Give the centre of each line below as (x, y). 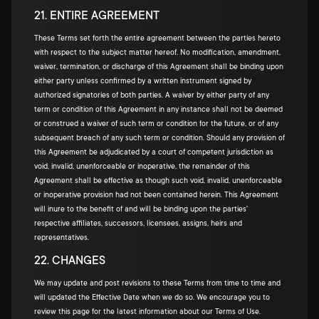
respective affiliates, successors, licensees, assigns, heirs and (138, 224)
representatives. (62, 238)
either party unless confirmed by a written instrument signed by (143, 81)
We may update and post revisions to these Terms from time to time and (157, 283)
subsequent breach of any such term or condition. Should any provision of (159, 138)
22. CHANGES (70, 261)
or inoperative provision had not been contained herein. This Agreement (156, 195)
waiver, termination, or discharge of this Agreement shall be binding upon (159, 67)
